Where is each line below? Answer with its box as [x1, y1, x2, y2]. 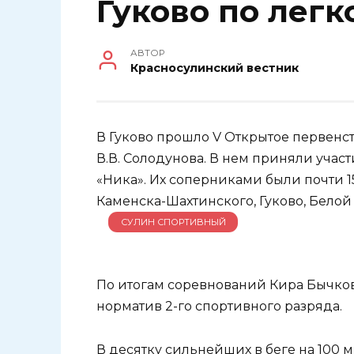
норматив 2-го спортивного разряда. [96, 299, 342, 314]
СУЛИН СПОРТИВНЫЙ [120, 216, 226, 228]
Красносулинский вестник [130, 61, 299, 76]
